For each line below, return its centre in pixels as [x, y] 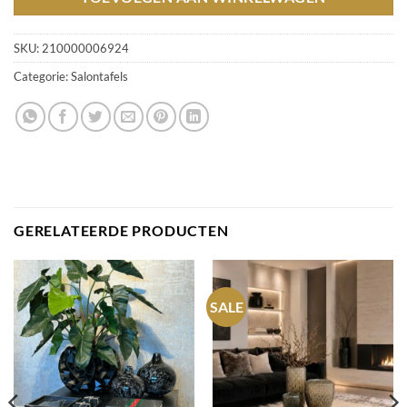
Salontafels [99, 77]
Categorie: [42, 77]
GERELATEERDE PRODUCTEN [121, 231]
